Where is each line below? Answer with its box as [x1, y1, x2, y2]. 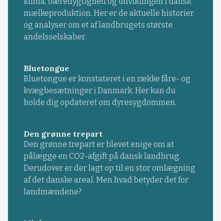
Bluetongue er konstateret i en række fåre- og [23, 74, 190, 83]
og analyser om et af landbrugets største [23, 20, 173, 30]
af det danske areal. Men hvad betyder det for [23, 175, 188, 185]
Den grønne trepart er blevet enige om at [23, 140, 174, 149]
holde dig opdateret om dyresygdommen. [23, 97, 177, 107]
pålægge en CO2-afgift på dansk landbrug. [23, 151, 181, 161]
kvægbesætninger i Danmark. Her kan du [23, 85, 176, 95]
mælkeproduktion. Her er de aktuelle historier [23, 8, 194, 18]
